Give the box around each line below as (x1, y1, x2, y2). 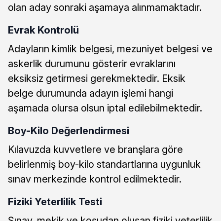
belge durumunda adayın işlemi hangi (8, 87, 173, 99)
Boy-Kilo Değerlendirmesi (8, 124, 129, 137)
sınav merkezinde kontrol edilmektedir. (8, 173, 182, 185)
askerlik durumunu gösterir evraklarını (8, 57, 176, 70)
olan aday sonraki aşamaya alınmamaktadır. (8, 1, 202, 13)
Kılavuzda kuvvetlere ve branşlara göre (8, 143, 183, 155)
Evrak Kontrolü (8, 23, 79, 36)
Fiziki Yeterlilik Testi (8, 195, 102, 208)
